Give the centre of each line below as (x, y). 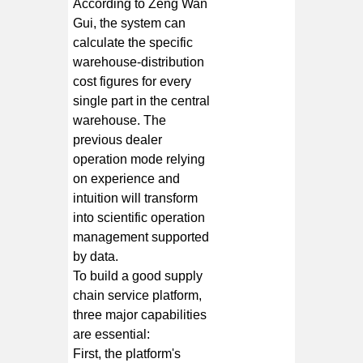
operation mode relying (139, 159)
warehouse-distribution (139, 62)
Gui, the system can (130, 23)
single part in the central (142, 100)
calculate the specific (133, 42)
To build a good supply (138, 275)
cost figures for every (132, 81)
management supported (141, 237)
